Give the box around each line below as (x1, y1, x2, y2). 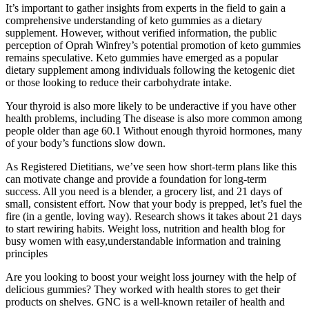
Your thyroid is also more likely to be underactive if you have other (6, 100, 296, 112)
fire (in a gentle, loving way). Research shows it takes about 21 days (6, 210, 301, 223)
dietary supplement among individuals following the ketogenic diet (6, 64, 295, 77)
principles (6, 248, 48, 260)
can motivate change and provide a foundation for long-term (6, 173, 266, 186)
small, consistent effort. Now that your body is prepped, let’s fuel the (6, 198, 302, 210)
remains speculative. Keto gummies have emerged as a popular (6, 52, 278, 64)
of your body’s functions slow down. (6, 137, 166, 150)
